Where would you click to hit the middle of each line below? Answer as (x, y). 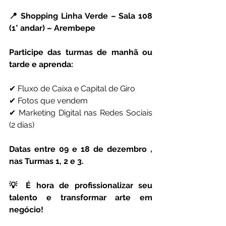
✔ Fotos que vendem (48, 101)
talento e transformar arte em (81, 198)
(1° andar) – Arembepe (52, 28)
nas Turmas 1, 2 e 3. (46, 161)
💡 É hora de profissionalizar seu (81, 186)
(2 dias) (22, 125)
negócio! (26, 210)
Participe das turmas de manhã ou (81, 52)
